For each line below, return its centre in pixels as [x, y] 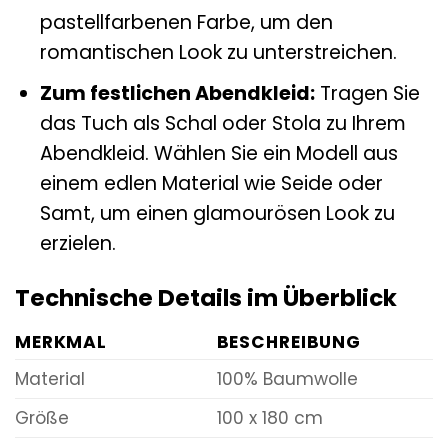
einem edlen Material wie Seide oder [211, 184]
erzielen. [77, 244]
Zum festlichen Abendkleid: [177, 94]
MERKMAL [61, 341]
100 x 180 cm [269, 417]
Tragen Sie [367, 94]
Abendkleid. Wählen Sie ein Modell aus [218, 154]
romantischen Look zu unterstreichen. [218, 52]
